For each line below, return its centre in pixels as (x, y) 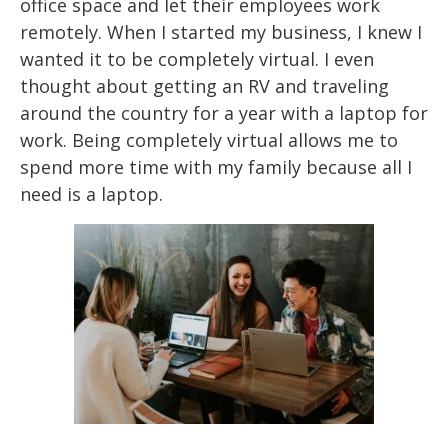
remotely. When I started (127, 32)
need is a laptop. (91, 194)
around (51, 113)
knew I (394, 32)
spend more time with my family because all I (216, 167)
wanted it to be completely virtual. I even (197, 59)
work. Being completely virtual (154, 140)
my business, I (303, 32)
